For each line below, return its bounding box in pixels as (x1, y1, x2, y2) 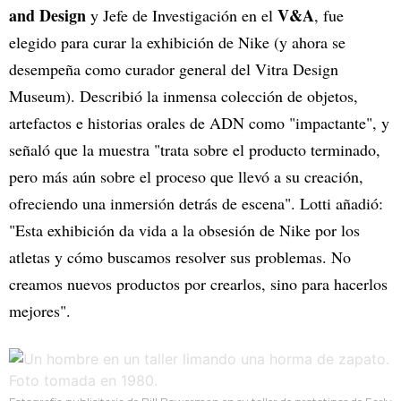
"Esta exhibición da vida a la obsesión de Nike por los (9, 219, 360, 242)
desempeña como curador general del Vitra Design (9, 58, 338, 81)
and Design (9, 4, 86, 28)
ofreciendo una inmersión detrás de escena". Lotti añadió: (9, 192, 383, 215)
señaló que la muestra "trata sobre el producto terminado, (9, 139, 380, 161)
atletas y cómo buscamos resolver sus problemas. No (9, 246, 351, 269)
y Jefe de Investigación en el (86, 4, 277, 27)
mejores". (9, 300, 71, 322)
